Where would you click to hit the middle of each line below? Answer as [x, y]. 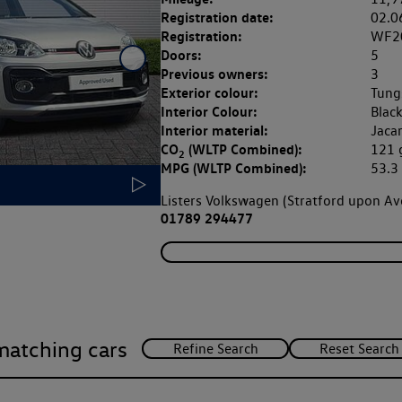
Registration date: [217, 17]
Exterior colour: [209, 93]
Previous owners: [214, 74]
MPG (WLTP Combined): [233, 168]
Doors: [181, 55]
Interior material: [214, 131]
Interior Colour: [209, 112]
